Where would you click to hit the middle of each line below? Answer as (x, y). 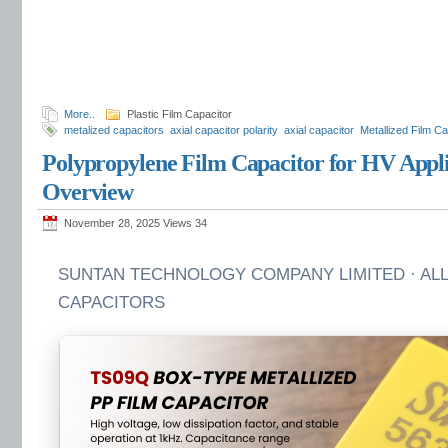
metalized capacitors (114, 130)
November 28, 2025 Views (129, 223)
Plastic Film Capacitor (179, 114)
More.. (79, 114)
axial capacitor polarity (224, 130)
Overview (88, 192)
